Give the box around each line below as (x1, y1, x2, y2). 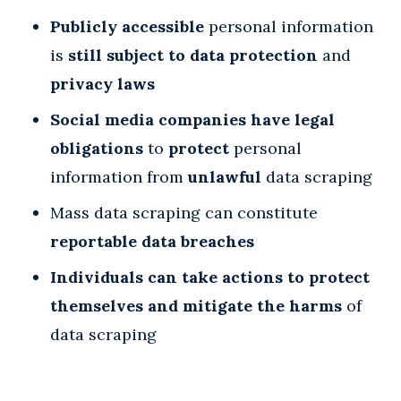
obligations (50, 137, 143, 158)
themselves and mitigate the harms (50, 294, 342, 316)
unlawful (188, 166, 261, 187)
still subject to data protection (68, 44, 318, 65)
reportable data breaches (50, 230, 254, 252)
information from (50, 166, 188, 187)
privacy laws (50, 73, 155, 94)
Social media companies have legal (50, 108, 335, 130)
